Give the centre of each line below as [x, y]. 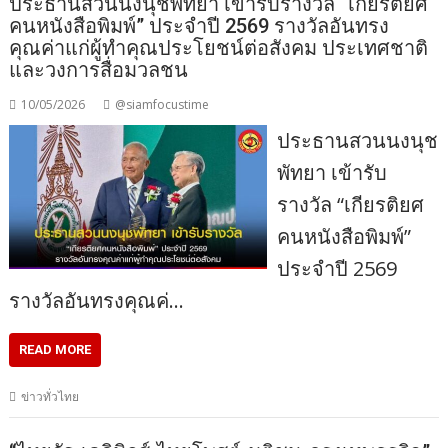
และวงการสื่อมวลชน [99, 70]
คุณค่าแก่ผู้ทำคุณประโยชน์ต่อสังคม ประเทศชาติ [219, 48]
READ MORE [55, 350]
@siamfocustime [162, 105]
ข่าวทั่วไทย [50, 397]
